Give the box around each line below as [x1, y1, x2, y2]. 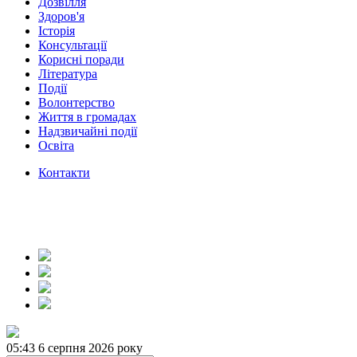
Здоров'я [38, 10, 84, 23]
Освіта [38, 139, 74, 152]
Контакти [38, 166, 90, 179]
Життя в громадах [38, 110, 136, 124]
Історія [38, 24, 75, 37]
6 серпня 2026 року [38, 341, 143, 355]
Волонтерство [38, 96, 115, 109]
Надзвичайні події [38, 124, 137, 138]
